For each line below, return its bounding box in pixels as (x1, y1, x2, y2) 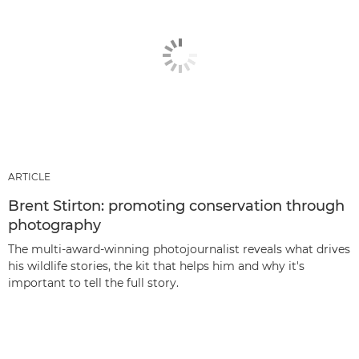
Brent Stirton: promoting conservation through (8, 196, 345, 215)
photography (8, 216, 101, 234)
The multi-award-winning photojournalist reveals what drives (8, 241, 350, 256)
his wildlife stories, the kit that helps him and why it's (8, 258, 305, 273)
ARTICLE (8, 170, 50, 183)
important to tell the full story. (8, 275, 179, 290)
